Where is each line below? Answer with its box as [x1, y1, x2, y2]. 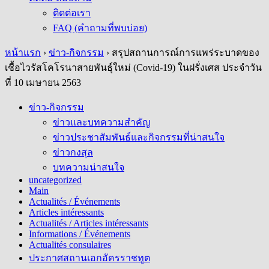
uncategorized [29, 175, 82, 185]
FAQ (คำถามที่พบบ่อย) [53, 23, 147, 33]
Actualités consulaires [29, 240, 111, 250]
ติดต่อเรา [53, 8, 91, 18]
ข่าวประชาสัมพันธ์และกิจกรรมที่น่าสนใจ [53, 132, 225, 142]
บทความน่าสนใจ [53, 162, 124, 172]
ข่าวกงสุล [53, 147, 93, 157]
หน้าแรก [5, 47, 41, 58]
